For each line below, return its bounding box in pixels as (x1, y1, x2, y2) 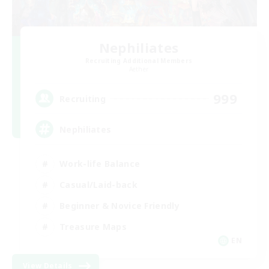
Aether (128, 65, 149, 73)
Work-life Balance (59, 157, 141, 169)
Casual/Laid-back (59, 178, 138, 190)
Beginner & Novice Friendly (59, 199, 180, 211)
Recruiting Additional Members (85, 56, 193, 65)
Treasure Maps (59, 220, 127, 232)
